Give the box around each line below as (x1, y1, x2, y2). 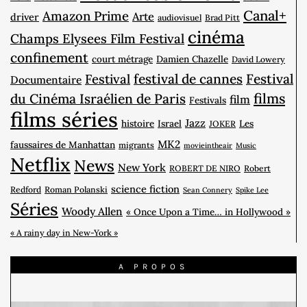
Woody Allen (62, 204, 123, 219)
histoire (121, 117, 154, 130)
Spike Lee (236, 185, 269, 195)
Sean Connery (183, 185, 232, 195)
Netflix (10, 153, 71, 177)
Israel (158, 117, 182, 130)
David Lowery (232, 54, 285, 65)
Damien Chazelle (156, 53, 228, 66)
